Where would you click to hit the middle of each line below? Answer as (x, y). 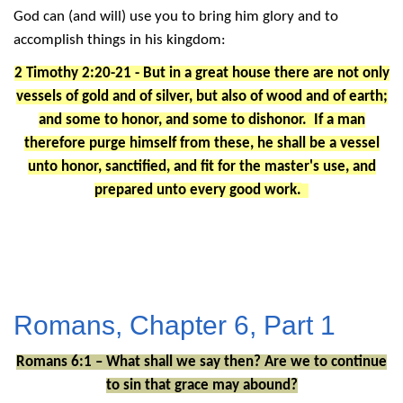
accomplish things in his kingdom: (123, 40)
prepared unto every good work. (198, 191)
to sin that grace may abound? (201, 385)
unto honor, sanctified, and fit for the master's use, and (201, 167)
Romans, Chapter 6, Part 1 (175, 325)
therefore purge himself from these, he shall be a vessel (201, 144)
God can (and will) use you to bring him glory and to (176, 17)
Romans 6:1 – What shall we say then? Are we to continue (201, 362)
